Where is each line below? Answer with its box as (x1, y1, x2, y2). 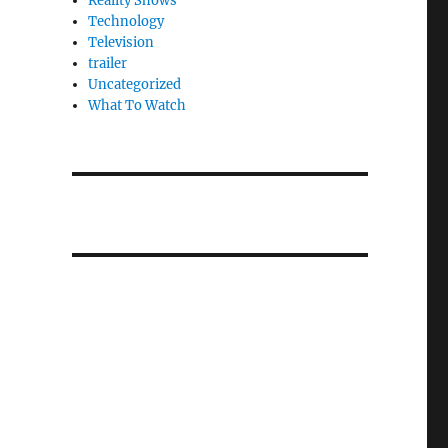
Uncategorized (88, 76, 182, 93)
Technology (88, 13, 165, 30)
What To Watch (88, 97, 187, 114)
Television (88, 34, 155, 51)
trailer (88, 55, 128, 72)
